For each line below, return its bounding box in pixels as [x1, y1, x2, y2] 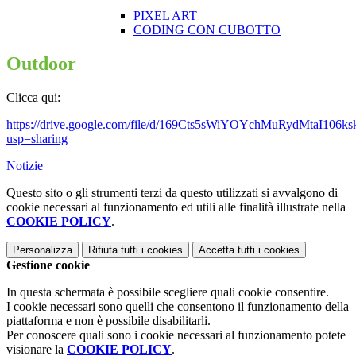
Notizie [6, 159, 43, 173]
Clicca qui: [6, 91, 60, 105]
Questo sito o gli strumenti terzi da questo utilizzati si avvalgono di [6, 186, 338, 200]
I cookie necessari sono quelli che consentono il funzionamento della [6, 300, 349, 314]
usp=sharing [6, 132, 68, 146]
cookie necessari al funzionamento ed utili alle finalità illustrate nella [6, 200, 346, 215]
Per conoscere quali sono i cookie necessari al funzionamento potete [6, 328, 346, 342]
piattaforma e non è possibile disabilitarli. [6, 314, 211, 328]
